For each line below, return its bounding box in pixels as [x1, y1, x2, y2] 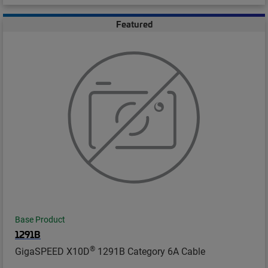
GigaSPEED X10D [15, 244, 90, 257]
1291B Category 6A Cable [95, 244, 205, 257]
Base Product [15, 214, 65, 225]
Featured [115, 18, 153, 31]
